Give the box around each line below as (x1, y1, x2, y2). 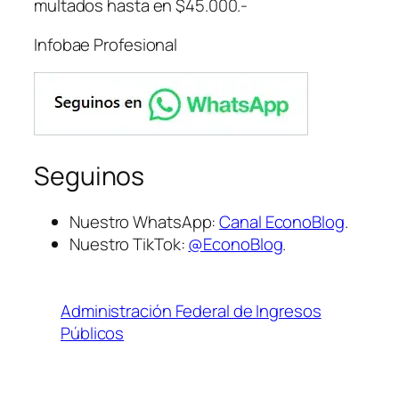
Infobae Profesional (34, 32, 178, 56)
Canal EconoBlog (219, 210, 345, 234)
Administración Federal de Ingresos (61, 299, 322, 323)
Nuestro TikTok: (69, 232, 189, 256)
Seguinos (34, 158, 145, 193)
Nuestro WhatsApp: (69, 210, 220, 234)
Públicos (61, 322, 125, 346)
